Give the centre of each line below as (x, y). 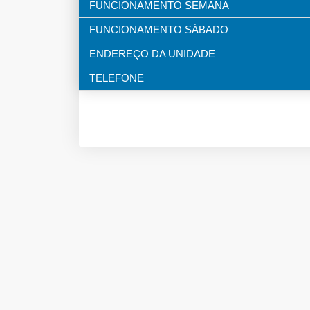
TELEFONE (117, 78)
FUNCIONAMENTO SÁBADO (159, 30)
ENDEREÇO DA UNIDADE (152, 54)
